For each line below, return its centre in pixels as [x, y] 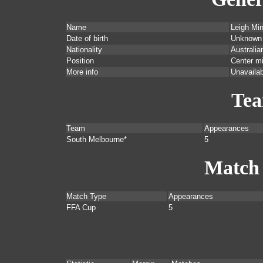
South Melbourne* [97, 140]
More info [82, 72]
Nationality [84, 50]
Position [80, 61]
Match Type [86, 196]
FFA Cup [81, 207]
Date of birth [87, 39]
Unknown [246, 39]
